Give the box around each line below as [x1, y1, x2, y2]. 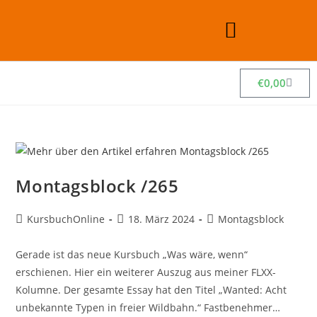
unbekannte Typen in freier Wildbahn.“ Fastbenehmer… [16, 300, 281, 314]
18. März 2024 [128, 212, 195, 226]
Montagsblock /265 [16, 173, 179, 197]
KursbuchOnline [27, 212, 105, 226]
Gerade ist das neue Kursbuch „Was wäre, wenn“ [16, 247, 248, 261]
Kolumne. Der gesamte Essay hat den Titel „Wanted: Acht [16, 282, 287, 296]
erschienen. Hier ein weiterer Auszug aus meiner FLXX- [16, 265, 277, 279]
